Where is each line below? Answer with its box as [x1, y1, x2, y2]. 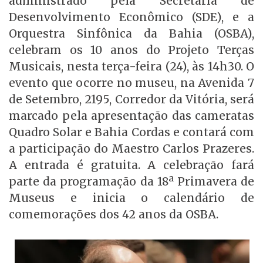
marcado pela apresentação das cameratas [9, 108, 254, 123]
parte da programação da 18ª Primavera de [9, 174, 254, 188]
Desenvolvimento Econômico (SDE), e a [9, 9, 254, 24]
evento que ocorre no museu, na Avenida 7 [9, 75, 254, 90]
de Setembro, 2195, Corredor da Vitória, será [9, 92, 254, 106]
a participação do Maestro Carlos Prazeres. [9, 141, 254, 156]
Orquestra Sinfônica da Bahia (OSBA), [9, 26, 254, 41]
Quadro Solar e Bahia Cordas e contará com [9, 124, 254, 139]
